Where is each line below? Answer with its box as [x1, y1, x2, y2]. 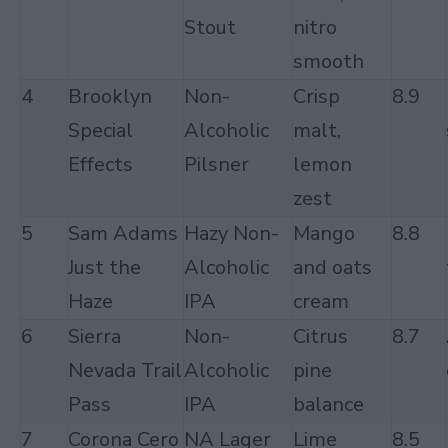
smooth [293, 48, 364, 75]
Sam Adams [68, 220, 178, 247]
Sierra [68, 323, 121, 350]
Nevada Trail [68, 357, 182, 384]
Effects [68, 151, 133, 178]
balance [293, 391, 364, 418]
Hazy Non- [184, 220, 279, 247]
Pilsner [184, 151, 249, 178]
